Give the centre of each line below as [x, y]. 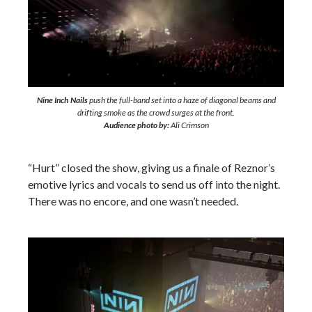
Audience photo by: [136, 125]
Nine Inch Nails [62, 100]
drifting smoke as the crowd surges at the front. [156, 112]
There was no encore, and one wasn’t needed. [133, 201]
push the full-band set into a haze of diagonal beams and [181, 100]
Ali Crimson [189, 125]
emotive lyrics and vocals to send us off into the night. [154, 184]
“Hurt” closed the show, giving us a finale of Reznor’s [151, 167]
